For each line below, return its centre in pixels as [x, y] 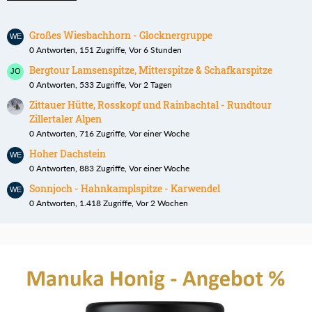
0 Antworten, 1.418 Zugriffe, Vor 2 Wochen [109, 203]
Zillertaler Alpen [65, 119]
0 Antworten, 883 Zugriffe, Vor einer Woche [109, 169]
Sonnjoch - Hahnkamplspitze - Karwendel [125, 189]
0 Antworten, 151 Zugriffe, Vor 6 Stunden [106, 50]
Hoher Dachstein [68, 154]
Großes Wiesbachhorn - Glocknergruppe [121, 36]
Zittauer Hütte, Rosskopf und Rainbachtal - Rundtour [150, 105]
